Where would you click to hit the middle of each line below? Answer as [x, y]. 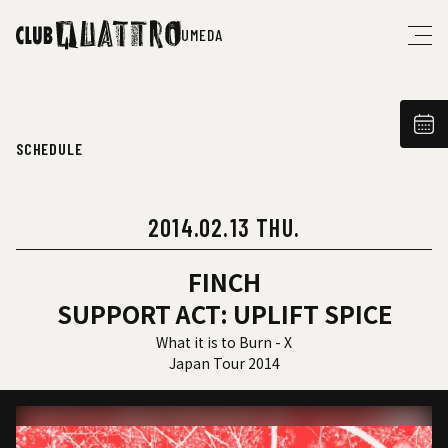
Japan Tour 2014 [224, 363]
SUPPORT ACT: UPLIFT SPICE [224, 313]
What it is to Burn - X [224, 342]
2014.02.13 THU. [224, 227]
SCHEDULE [49, 148]
